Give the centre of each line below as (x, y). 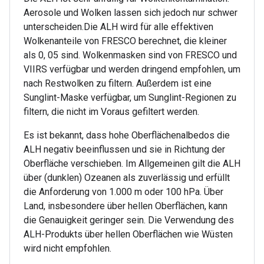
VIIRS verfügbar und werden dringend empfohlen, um (132, 69)
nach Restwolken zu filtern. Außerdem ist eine (118, 83)
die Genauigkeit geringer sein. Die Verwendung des (129, 220)
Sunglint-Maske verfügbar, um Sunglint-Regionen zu (130, 98)
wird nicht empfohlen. (67, 248)
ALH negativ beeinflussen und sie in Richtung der (124, 149)
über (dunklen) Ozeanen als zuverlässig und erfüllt (127, 178)
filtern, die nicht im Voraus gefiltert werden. (111, 112)
